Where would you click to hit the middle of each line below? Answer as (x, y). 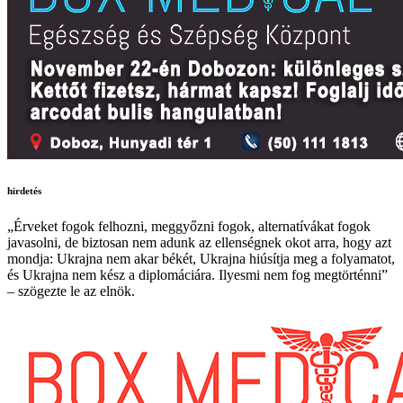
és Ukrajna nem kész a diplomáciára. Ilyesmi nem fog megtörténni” (197, 274)
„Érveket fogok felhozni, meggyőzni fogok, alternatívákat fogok (189, 226)
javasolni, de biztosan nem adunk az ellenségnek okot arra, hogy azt (199, 242)
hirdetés (24, 190)
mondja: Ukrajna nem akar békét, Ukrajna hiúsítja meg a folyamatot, (201, 258)
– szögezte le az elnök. (71, 291)
